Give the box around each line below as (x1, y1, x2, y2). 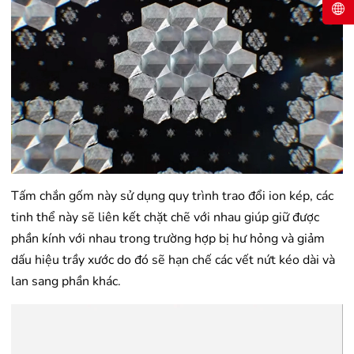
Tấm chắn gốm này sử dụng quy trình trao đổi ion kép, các (11, 187, 333, 205)
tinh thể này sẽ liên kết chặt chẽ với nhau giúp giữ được (11, 209, 319, 227)
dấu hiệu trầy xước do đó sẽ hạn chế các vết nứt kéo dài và (11, 251, 335, 269)
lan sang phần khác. (11, 273, 121, 291)
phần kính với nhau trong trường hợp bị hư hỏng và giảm (11, 230, 325, 248)
